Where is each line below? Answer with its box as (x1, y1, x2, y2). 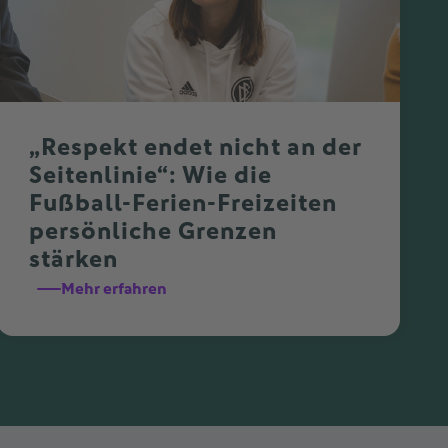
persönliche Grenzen (29, 219, 278, 244)
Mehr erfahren (61, 280, 168, 297)
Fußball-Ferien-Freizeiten (29, 191, 338, 216)
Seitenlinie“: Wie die (29, 163, 273, 188)
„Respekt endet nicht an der (29, 135, 362, 160)
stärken (29, 247, 119, 272)
